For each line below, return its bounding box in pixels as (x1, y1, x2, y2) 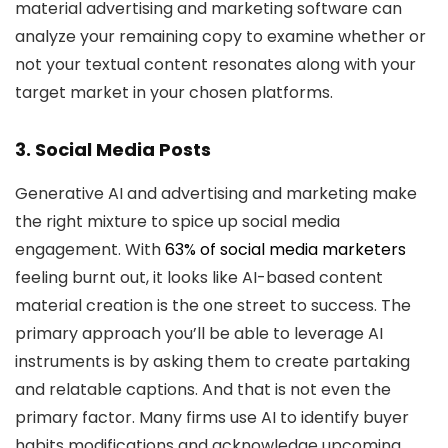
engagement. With (15, 238, 165, 261)
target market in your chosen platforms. (15, 81, 333, 104)
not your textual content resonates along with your (15, 53, 416, 76)
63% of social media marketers (165, 238, 406, 261)
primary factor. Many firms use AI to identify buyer (15, 406, 409, 429)
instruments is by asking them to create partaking (15, 350, 410, 373)
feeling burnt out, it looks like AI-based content (15, 266, 383, 289)
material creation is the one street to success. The (15, 294, 411, 317)
